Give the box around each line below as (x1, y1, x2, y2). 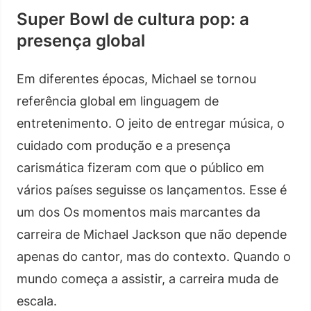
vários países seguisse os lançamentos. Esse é (17, 182, 287, 197)
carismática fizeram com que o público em (17, 160, 264, 175)
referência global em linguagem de (17, 93, 219, 108)
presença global (17, 30, 145, 51)
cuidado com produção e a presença (17, 137, 230, 153)
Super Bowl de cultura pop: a (17, 8, 249, 29)
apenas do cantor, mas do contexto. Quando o (17, 249, 291, 264)
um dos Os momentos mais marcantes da (17, 204, 260, 219)
